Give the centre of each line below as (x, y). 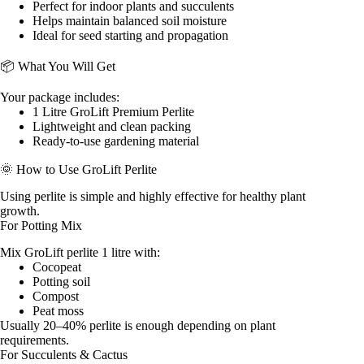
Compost (56, 297)
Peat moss (58, 311)
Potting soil (61, 282)
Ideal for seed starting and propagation (130, 35)
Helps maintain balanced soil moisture (130, 20)
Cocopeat (57, 267)
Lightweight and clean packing (112, 127)
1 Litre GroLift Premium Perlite (113, 112)
